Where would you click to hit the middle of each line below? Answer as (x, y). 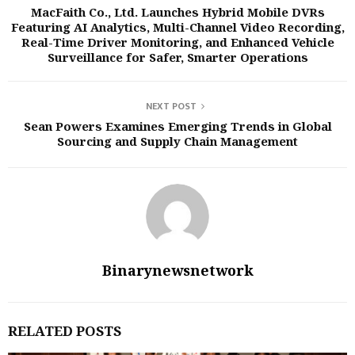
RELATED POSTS (65, 331)
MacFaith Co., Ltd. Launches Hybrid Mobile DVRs (177, 12)
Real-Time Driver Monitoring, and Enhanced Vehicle (177, 42)
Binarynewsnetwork (177, 270)
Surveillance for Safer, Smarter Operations (177, 57)
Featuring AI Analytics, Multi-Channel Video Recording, (177, 27)
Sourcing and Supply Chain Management (177, 141)
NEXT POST (171, 106)
